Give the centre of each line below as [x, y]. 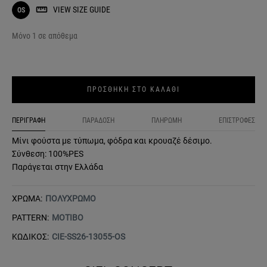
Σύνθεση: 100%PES [48, 154]
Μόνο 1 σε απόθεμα [45, 36]
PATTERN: [30, 218]
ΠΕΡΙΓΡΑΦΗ [29, 121]
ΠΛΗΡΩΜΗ [167, 121]
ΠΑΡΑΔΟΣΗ [98, 121]
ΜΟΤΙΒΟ [68, 218]
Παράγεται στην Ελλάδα [58, 167]
